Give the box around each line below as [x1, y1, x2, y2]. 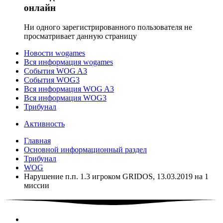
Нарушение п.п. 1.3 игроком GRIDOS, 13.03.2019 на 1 [24, 172, 209, 181]
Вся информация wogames [24, 58, 113, 67]
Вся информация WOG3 [24, 94, 107, 103]
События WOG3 [24, 76, 80, 85]
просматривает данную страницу [24, 32, 137, 41]
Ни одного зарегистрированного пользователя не [24, 23, 192, 32]
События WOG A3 [24, 67, 87, 76]
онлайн [24, 2, 56, 13]
